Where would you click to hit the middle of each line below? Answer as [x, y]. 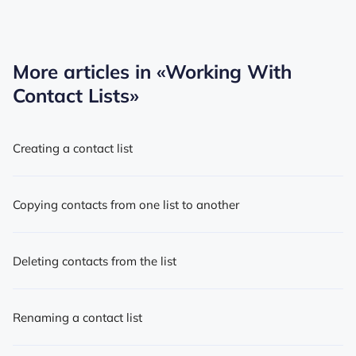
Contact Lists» [76, 95]
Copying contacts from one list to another [126, 204]
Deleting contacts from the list [95, 261]
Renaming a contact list [77, 317]
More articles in [85, 71]
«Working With [224, 71]
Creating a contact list [73, 148]
